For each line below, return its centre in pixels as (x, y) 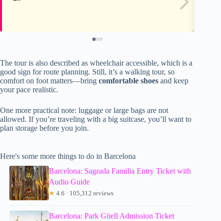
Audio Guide (70, 182)
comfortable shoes (129, 80)
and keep (173, 80)
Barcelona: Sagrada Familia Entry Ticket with (120, 171)
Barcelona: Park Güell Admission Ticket (112, 216)
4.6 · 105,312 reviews (84, 193)
